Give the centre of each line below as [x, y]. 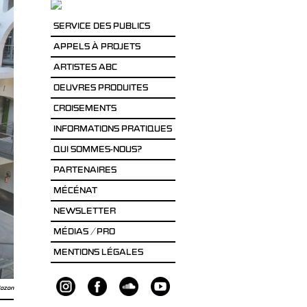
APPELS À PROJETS [97, 48]
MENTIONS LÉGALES [98, 253]
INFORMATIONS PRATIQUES [112, 130]
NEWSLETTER [84, 212]
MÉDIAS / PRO [84, 233]
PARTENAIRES [85, 171]
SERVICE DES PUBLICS [101, 27]
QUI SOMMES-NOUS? [97, 150]
